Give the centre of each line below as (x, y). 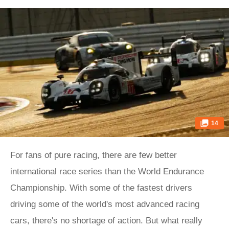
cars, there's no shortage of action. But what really (106, 221)
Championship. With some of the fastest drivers (101, 188)
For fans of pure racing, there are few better (94, 155)
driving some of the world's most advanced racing (105, 204)
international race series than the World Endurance (107, 171)
